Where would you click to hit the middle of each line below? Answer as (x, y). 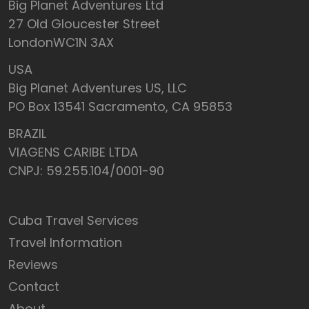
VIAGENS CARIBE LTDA (73, 152)
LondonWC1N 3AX (61, 43)
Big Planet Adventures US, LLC (98, 88)
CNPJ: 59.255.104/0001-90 (86, 171)
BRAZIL (27, 134)
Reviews (33, 265)
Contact (34, 286)
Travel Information (65, 243)
